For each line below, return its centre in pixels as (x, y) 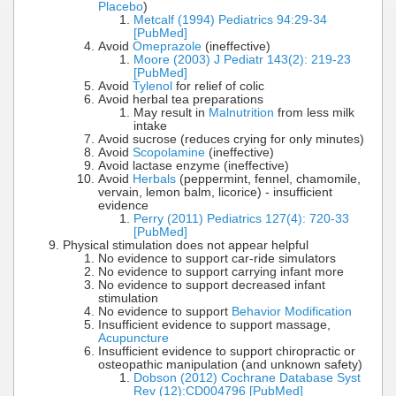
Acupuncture (133, 338)
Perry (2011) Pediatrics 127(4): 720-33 (241, 218)
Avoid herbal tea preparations (181, 99)
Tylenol (152, 86)
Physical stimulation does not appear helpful (186, 245)
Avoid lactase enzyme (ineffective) (194, 165)
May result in (171, 112)
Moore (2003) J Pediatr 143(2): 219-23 (242, 59)
